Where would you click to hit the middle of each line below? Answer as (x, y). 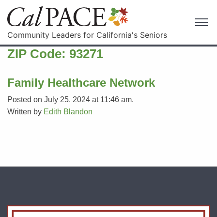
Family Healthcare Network (81, 82)
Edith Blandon (68, 111)
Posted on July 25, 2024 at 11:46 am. (70, 99)
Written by (25, 111)
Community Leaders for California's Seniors (87, 35)
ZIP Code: (38, 54)
